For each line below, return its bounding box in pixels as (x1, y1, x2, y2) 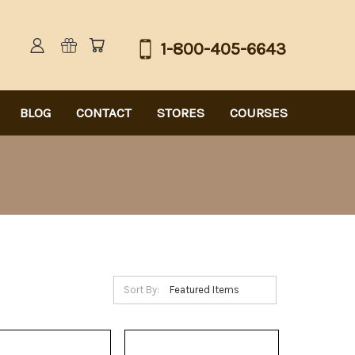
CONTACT (76, 104, 132, 120)
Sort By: (124, 283, 159, 296)
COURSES (230, 104, 288, 120)
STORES (157, 104, 204, 120)
